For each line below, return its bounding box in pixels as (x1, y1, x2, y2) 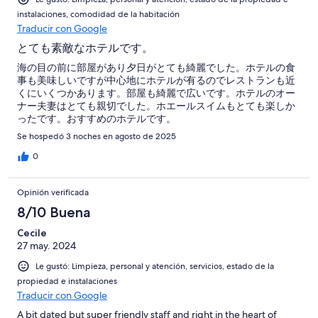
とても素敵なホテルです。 (17, 40, 153, 55)
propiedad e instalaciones (17, 275, 117, 287)
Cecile (17, 226, 47, 239)
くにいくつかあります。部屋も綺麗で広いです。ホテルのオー (17, 86, 295, 99)
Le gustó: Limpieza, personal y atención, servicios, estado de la (35, 260, 274, 272)
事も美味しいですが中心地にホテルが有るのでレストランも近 (17, 73, 295, 87)
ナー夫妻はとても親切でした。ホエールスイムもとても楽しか (17, 99, 295, 112)
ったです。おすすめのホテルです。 (17, 111, 176, 125)
